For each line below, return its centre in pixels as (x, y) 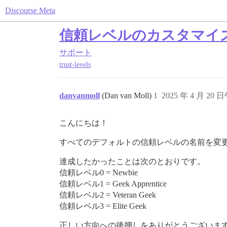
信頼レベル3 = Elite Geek (103, 206)
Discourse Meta (30, 10)
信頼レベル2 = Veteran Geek (108, 195)
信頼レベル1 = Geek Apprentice (113, 184)
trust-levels (75, 65)
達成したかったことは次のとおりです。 (132, 162)
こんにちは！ (84, 123)
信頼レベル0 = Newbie (99, 173)
